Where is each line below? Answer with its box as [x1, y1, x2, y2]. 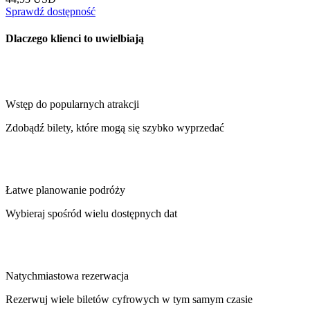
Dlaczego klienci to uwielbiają [6, 33, 144, 45]
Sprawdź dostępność [6, 5, 95, 17]
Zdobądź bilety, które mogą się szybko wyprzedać [6, 122, 224, 134]
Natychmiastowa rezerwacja [6, 270, 129, 282]
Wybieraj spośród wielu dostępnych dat [6, 208, 177, 220]
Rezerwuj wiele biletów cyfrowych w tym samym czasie [6, 293, 253, 306]
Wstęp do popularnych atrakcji [6, 98, 139, 111]
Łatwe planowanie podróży [6, 184, 125, 197]
